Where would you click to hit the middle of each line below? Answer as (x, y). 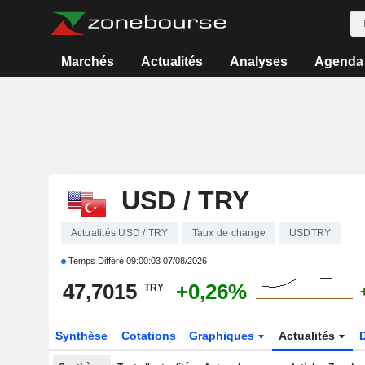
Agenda (339, 62)
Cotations (148, 336)
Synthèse (81, 336)
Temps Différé (96, 261)
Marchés (88, 62)
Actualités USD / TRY (119, 233)
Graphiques (224, 336)
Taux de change (229, 233)
